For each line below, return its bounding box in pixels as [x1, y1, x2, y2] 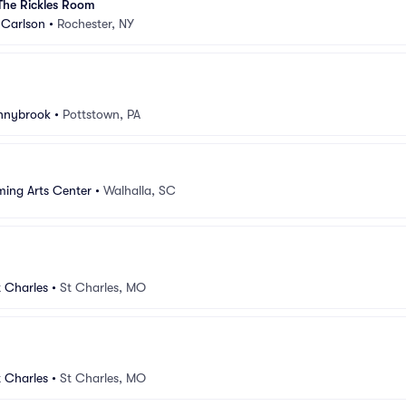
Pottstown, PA [63, 107, 140, 121]
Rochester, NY [57, 16, 134, 31]
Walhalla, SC [103, 182, 176, 198]
